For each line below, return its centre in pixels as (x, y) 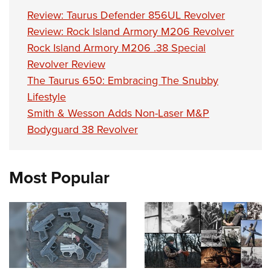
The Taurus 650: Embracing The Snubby (123, 80)
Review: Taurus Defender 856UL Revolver (126, 15)
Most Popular (59, 177)
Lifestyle (47, 96)
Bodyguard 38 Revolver (83, 129)
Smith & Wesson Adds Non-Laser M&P (118, 113)
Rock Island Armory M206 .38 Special (116, 47)
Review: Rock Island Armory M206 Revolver (131, 31)
